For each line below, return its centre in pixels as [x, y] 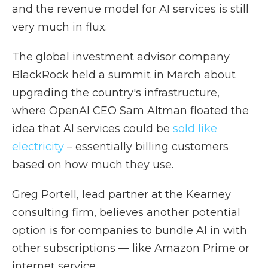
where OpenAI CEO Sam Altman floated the [130, 111]
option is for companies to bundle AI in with [130, 230]
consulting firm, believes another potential [126, 212]
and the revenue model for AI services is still [130, 9]
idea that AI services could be [92, 129]
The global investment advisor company [121, 57]
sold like [195, 129]
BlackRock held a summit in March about [124, 75]
